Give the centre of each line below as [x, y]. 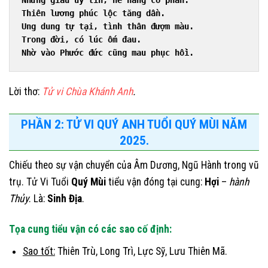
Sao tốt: [39, 252]
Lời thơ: [25, 92]
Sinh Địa [65, 199]
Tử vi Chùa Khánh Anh [87, 92]
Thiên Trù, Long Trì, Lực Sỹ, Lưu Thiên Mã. [141, 252]
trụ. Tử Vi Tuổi [40, 182]
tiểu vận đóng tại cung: [155, 182]
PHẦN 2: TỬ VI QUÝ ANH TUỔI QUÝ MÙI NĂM [134, 124]
